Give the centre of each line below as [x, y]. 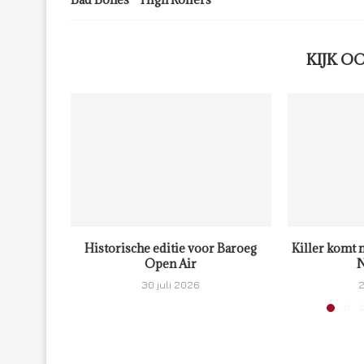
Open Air [171, 264]
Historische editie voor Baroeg [171, 249]
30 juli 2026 [171, 285]
